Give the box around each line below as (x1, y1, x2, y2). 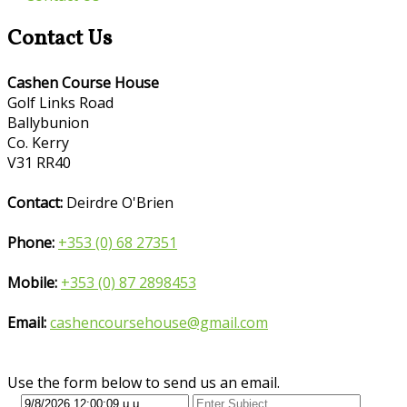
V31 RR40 (7, 152, 71, 173)
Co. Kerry (7, 132, 69, 153)
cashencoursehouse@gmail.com (50, 312, 268, 333)
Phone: (7, 232, 55, 253)
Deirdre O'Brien (63, 192, 174, 213)
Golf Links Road (7, 92, 114, 113)
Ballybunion (7, 112, 89, 133)
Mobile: (7, 272, 57, 293)
